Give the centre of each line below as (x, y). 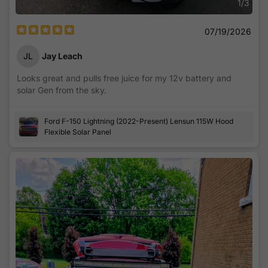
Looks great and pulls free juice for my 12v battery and (124, 78)
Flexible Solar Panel (78, 132)
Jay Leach (62, 56)
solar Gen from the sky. (62, 90)
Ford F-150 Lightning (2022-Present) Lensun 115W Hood (139, 121)
